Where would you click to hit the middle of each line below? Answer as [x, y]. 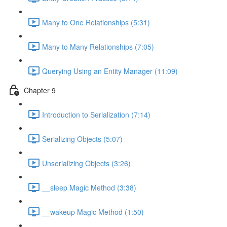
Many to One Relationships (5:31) [96, 22]
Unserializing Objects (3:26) [86, 163]
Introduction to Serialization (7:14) [96, 114]
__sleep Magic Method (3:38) [89, 187]
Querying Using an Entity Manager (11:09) [110, 71]
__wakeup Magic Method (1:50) [93, 212]
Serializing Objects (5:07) [82, 139]
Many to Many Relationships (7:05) [98, 46]
